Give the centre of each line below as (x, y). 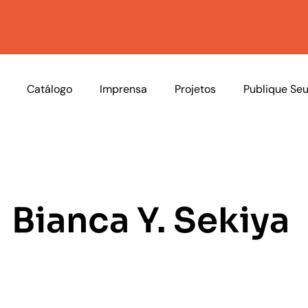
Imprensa (124, 89)
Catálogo (50, 89)
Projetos (196, 89)
